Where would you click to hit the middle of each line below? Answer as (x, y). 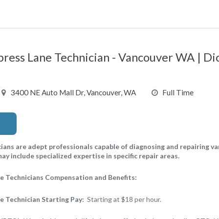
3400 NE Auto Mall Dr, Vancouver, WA (73, 92)
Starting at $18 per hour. (124, 199)
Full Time (178, 92)
